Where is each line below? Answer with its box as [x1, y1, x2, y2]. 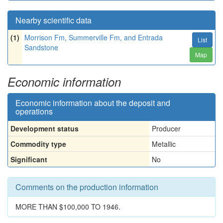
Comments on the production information [15, 181, 158, 193]
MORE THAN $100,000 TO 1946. [15, 202, 120, 212]
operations [15, 106, 53, 117]
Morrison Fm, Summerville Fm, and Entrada [24, 32, 163, 42]
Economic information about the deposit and [15, 97, 170, 109]
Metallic [152, 139, 176, 149]
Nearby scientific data [15, 14, 92, 26]
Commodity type [10, 139, 66, 149]
